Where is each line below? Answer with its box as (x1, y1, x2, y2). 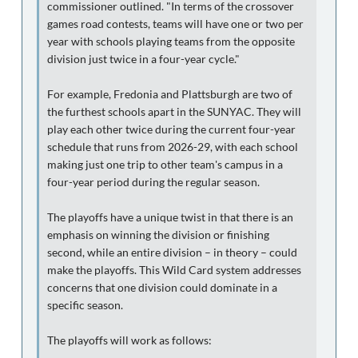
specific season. (47, 298, 123, 312)
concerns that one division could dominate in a (47, 280, 277, 294)
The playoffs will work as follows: (47, 333, 212, 347)
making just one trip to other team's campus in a (47, 157, 283, 171)
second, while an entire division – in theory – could (47, 245, 297, 259)
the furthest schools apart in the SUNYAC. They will (47, 105, 301, 118)
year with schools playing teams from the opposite (47, 34, 295, 48)
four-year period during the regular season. (47, 175, 260, 189)
